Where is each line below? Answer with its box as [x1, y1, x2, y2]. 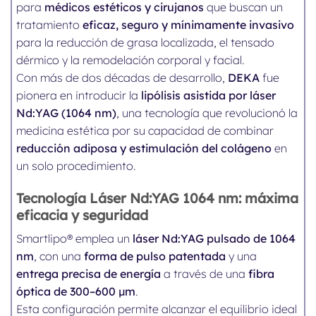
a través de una [161, 267, 249, 281]
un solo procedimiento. [16, 159, 137, 174]
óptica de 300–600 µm [16, 284, 136, 299]
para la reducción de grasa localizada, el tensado [16, 35, 275, 50]
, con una [34, 249, 85, 264]
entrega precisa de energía [16, 267, 162, 281]
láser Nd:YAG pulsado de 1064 [133, 231, 296, 246]
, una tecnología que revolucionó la [116, 106, 298, 121]
